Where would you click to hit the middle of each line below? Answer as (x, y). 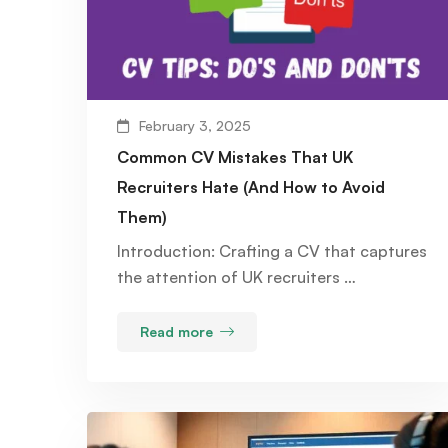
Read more (176, 332)
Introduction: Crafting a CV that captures (272, 251)
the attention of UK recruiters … (236, 277)
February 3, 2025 (195, 126)
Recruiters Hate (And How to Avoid (251, 187)
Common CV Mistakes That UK (235, 157)
